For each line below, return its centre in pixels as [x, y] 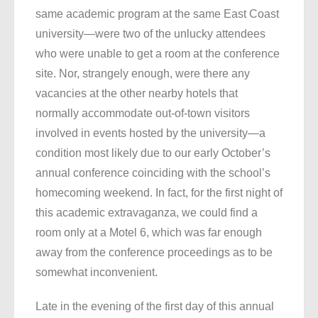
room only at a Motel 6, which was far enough [149, 233]
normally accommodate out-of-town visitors [143, 114]
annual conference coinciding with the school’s [153, 173]
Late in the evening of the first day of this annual [155, 307]
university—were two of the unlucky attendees [150, 34]
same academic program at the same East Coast [157, 14]
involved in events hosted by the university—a [150, 133]
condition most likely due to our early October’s [153, 153]
